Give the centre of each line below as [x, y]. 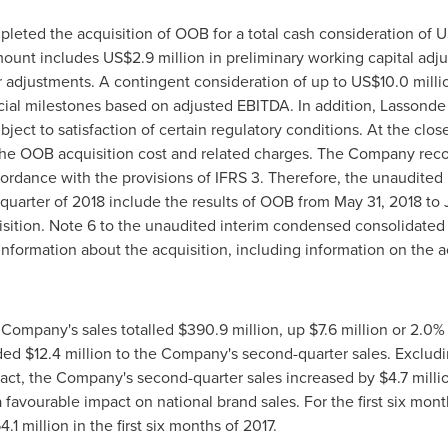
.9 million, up [261, 329]
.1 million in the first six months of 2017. [143, 425]
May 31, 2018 [377, 201]
